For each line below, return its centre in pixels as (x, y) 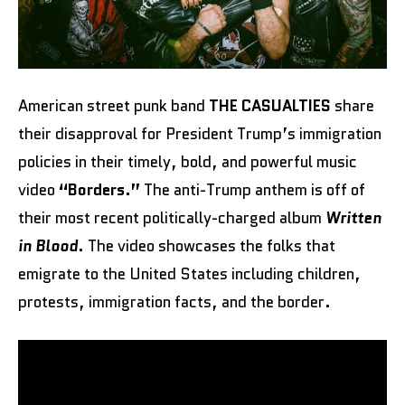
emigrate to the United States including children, (189, 273)
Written (353, 217)
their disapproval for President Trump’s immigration (200, 133)
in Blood (48, 245)
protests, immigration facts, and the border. (174, 301)
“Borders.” (99, 189)
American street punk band (113, 105)
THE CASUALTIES (270, 105)
